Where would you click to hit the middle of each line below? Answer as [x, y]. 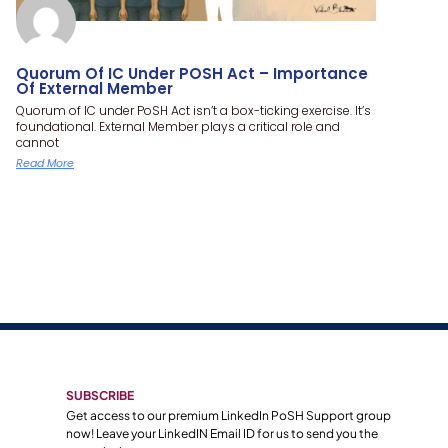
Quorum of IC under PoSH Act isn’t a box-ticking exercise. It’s [193, 110]
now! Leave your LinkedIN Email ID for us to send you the [221, 433]
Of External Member [94, 88]
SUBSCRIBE [99, 395]
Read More [45, 162]
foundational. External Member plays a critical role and [178, 126]
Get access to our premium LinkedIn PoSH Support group [228, 415]
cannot [37, 142]
